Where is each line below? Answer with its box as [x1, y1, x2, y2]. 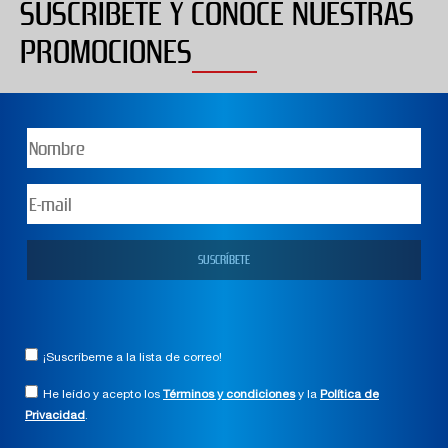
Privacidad [25, 410, 85, 423]
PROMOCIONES [20, 33, 192, 72]
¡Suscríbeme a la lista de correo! [43, 352, 222, 365]
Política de [320, 389, 379, 402]
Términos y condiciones [163, 389, 295, 402]
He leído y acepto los [43, 389, 163, 402]
